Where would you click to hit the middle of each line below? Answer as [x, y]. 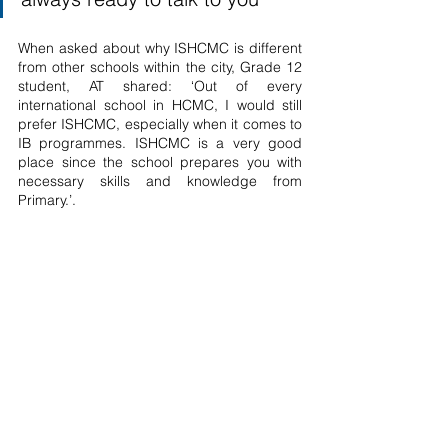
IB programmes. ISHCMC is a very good [160, 143]
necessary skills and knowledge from [160, 181]
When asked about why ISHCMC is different [160, 48]
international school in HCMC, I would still [160, 105]
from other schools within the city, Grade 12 [160, 67]
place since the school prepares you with [160, 162]
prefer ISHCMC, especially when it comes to [160, 124]
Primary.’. [49, 200]
